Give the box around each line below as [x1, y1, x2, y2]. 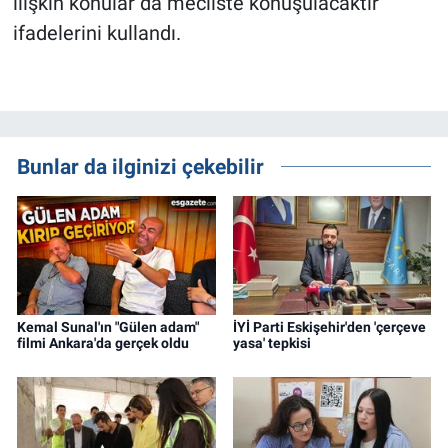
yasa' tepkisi [232, 335, 311, 352]
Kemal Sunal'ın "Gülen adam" [17, 319, 199, 336]
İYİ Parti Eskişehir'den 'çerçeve [232, 319, 426, 336]
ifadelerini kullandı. [12, 20, 181, 45]
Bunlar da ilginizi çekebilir [17, 153, 264, 179]
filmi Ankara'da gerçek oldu [17, 335, 189, 352]
